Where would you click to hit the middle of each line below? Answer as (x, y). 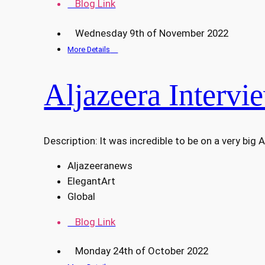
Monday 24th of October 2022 (138, 251)
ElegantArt (92, 181)
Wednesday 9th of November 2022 (148, 33)
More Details (89, 49)
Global (82, 197)
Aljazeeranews (100, 166)
